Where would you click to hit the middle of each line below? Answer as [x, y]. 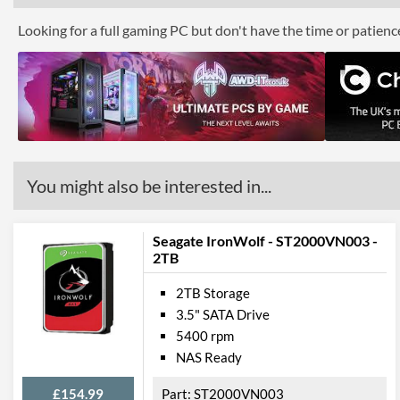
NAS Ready [209, 357]
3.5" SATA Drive [223, 314]
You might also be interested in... [149, 186]
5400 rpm [205, 336]
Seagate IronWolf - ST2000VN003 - [265, 241]
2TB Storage [213, 293]
